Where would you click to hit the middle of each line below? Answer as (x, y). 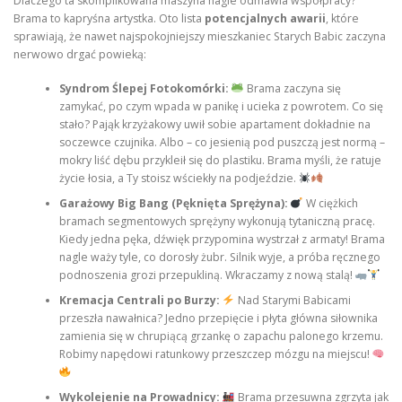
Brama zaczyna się (292, 89)
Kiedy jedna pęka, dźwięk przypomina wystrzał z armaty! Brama (222, 240)
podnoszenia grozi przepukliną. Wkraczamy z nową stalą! (207, 275)
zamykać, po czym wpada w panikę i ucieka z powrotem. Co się (221, 107)
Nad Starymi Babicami (293, 301)
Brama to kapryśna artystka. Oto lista (109, 18)
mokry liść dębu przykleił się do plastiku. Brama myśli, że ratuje (220, 161)
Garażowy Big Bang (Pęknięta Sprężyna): (173, 204)
